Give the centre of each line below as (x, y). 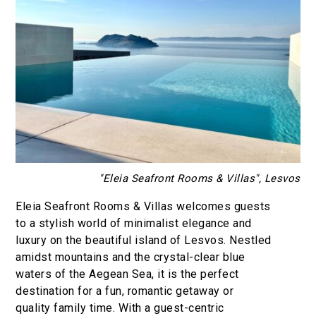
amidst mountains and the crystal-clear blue (130, 257)
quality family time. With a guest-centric (120, 308)
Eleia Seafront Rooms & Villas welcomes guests (143, 206)
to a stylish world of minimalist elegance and (134, 223)
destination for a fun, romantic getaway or (125, 291)
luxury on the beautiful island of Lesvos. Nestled (144, 240)
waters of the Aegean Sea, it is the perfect (127, 274)
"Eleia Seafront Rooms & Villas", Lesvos (200, 178)
